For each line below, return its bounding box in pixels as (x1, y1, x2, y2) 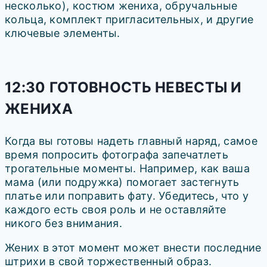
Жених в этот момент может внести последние (5, 241, 262, 254)
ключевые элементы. (5, 26, 120, 39)
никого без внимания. (5, 216, 123, 229)
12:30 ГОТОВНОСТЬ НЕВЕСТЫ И (5, 78, 242, 96)
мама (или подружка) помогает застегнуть (5, 175, 240, 188)
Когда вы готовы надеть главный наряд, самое (5, 134, 257, 147)
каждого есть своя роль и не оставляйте (5, 203, 226, 216)
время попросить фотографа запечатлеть (5, 148, 229, 161)
